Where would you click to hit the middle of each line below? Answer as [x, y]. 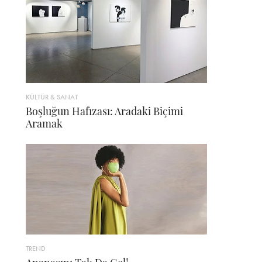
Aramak [44, 123]
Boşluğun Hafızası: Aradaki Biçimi [104, 111]
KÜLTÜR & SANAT [52, 97]
